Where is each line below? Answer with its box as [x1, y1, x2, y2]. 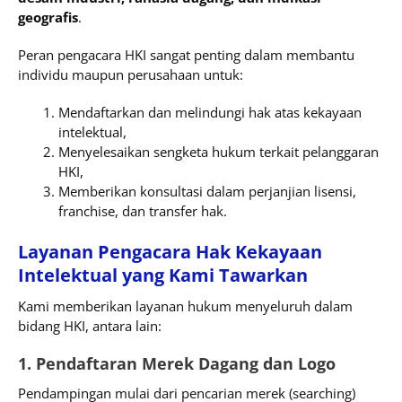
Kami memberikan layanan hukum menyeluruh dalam [18, 297, 353, 316]
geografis [18, 7, 78, 26]
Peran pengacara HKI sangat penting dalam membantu [18, 45, 354, 64]
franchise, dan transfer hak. [58, 201, 227, 220]
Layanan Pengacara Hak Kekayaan [18, 240, 322, 265]
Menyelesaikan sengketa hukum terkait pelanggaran [58, 142, 379, 161]
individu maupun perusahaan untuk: [18, 65, 243, 83]
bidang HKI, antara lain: [18, 317, 162, 336]
